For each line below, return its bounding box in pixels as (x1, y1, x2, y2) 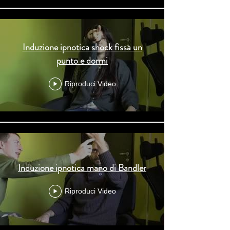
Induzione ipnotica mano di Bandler (18, 161, 146, 175)
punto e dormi (56, 53, 108, 67)
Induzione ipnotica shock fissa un (22, 40, 142, 54)
